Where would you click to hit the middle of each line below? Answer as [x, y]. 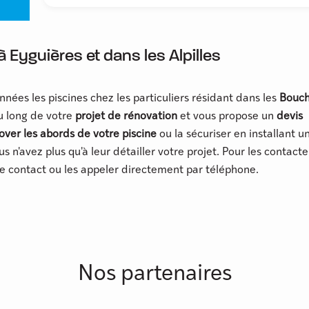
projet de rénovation [126, 117]
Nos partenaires [154, 275]
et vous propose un [227, 117]
